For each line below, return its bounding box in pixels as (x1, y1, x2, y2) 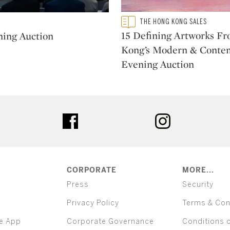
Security (182, 180, 214, 189)
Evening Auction (121, 57, 194, 71)
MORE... (182, 166, 214, 175)
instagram (170, 113, 209, 124)
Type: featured (121, 15, 172, 27)
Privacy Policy (66, 199, 119, 208)
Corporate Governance (66, 217, 154, 226)
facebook (78, 113, 114, 124)
